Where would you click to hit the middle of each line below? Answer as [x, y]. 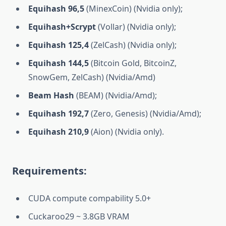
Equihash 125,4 [59, 45]
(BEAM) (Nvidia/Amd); [116, 95]
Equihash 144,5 [59, 63]
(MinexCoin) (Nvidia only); [133, 8]
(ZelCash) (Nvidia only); [133, 45]
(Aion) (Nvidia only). [126, 131]
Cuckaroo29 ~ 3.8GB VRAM [79, 216]
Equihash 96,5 [56, 8]
